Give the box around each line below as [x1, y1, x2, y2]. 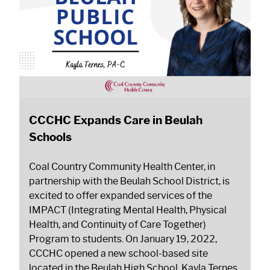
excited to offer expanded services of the [29, 190, 212, 202]
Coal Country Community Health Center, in [29, 161, 215, 173]
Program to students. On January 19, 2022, [29, 233, 217, 245]
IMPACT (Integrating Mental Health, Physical [29, 204, 227, 216]
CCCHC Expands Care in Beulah [29, 113, 202, 128]
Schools [29, 130, 72, 145]
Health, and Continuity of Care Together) [29, 219, 206, 231]
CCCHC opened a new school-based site [29, 248, 208, 260]
